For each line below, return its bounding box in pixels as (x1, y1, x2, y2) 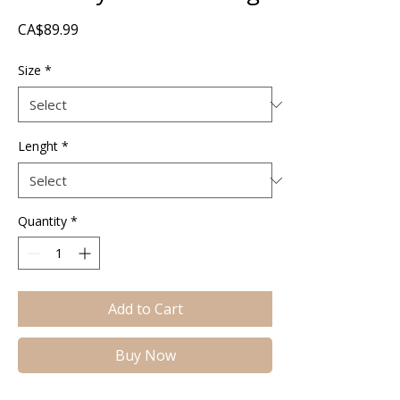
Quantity (18, 212, 67, 229)
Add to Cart (107, 299, 183, 319)
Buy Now (114, 346, 176, 365)
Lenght (18, 137, 58, 154)
